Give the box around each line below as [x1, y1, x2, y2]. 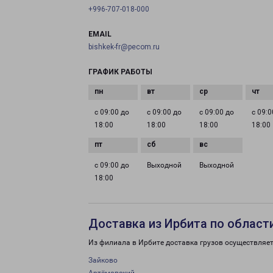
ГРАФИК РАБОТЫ [88, 68, 152, 76]
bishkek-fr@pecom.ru [88, 43, 160, 51]
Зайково [88, 256, 118, 264]
